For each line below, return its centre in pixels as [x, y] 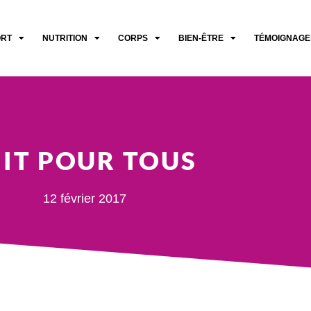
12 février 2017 [85, 199]
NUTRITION [65, 38]
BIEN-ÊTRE [201, 38]
